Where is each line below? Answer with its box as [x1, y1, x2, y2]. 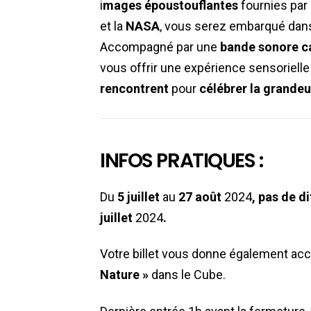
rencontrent [100, 81, 169, 96]
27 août [176, 189, 224, 204]
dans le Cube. [149, 267, 226, 283]
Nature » [100, 267, 149, 283]
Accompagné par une [100, 40, 220, 55]
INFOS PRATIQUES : [100, 146, 263, 175]
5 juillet [117, 189, 162, 204]
